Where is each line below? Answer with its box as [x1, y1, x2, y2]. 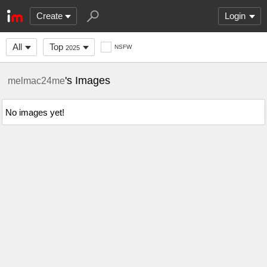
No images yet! [5, 107, 64, 117]
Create [36, 11, 63, 21]
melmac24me [8, 75, 65, 86]
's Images [65, 74, 110, 86]
